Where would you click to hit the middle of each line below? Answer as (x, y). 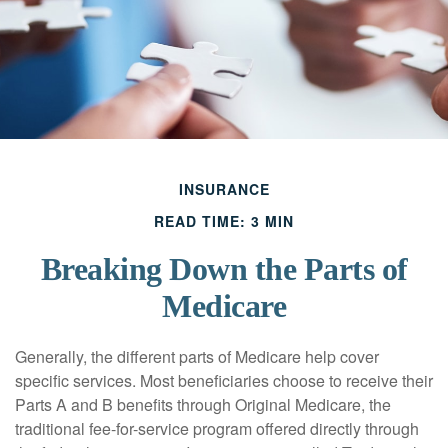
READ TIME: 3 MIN (224, 221)
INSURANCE (224, 189)
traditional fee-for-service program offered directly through (217, 428)
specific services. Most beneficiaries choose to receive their (224, 380)
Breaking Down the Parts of (224, 269)
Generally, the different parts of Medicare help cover (197, 356)
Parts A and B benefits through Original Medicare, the (203, 404)
